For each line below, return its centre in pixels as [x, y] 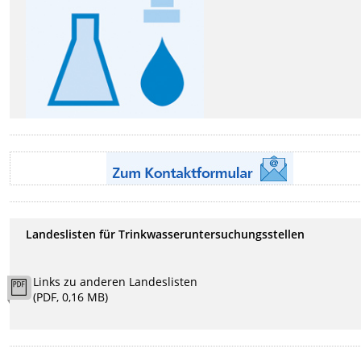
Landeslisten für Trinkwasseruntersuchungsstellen [166, 234]
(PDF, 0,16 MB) [71, 297]
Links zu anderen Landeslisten [116, 282]
